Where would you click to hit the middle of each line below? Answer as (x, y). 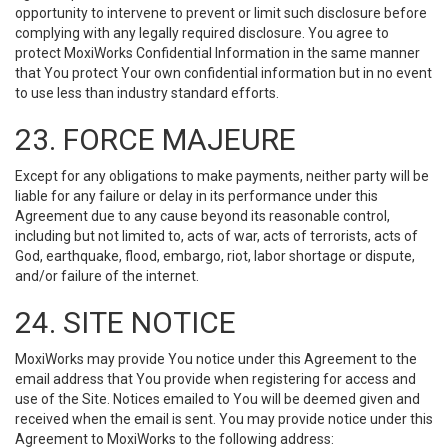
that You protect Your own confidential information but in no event (223, 73)
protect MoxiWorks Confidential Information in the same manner (217, 53)
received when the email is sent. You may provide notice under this (224, 419)
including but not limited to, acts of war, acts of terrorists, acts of (216, 236)
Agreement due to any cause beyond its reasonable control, (202, 216)
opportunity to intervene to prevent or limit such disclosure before (221, 13)
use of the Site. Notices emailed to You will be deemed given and (217, 399)
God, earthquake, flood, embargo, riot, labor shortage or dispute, (215, 256)
